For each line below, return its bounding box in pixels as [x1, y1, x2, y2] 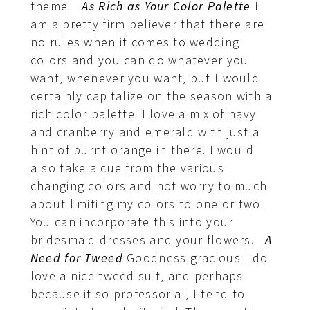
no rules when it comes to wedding [30, 34, 240, 52]
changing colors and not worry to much [30, 178, 268, 196]
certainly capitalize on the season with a [30, 88, 273, 106]
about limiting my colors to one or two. [30, 196, 264, 214]
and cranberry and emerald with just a [30, 124, 260, 142]
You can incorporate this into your [30, 214, 234, 232]
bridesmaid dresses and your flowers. [30, 232, 265, 250]
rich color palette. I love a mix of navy [30, 106, 257, 124]
